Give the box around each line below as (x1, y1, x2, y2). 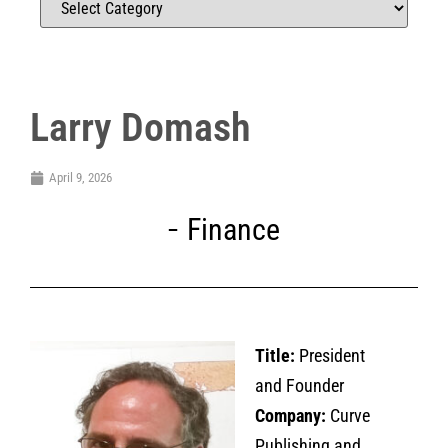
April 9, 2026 (49, 170, 112, 185)
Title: (255, 345, 295, 366)
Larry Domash (30, 104, 251, 151)
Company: (255, 405, 330, 426)
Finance (187, 212, 280, 247)
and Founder (255, 375, 344, 396)
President (295, 345, 365, 366)
